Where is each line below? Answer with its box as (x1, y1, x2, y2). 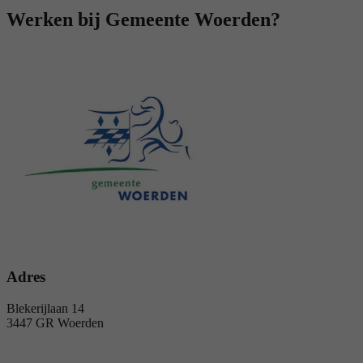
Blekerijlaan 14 (6, 301, 84, 315)
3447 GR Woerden (6, 315, 104, 330)
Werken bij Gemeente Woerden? (6, 9, 280, 31)
